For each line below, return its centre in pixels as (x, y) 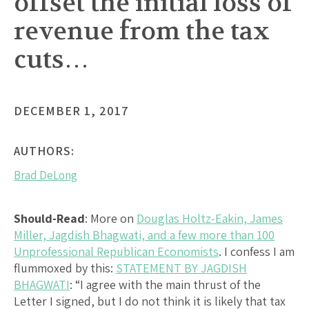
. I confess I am (257, 251)
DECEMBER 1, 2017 (71, 110)
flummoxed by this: (65, 268)
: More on (111, 218)
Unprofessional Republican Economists (116, 251)
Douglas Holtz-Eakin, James (210, 218)
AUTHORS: (44, 150)
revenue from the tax (142, 31)
